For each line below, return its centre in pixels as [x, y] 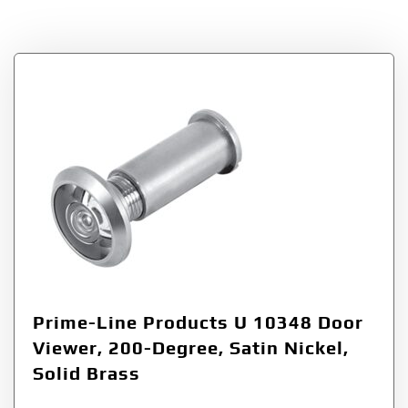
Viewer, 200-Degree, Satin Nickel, [191, 347]
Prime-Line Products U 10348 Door [198, 321]
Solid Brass [87, 372]
